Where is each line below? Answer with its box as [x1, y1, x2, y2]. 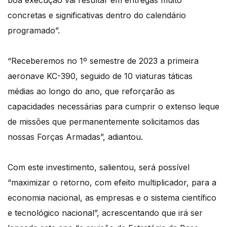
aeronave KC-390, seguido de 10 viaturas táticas [8, 71, 193, 82]
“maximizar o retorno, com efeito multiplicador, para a [8, 177, 216, 188]
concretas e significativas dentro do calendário [8, 10, 186, 21]
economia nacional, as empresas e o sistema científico [8, 193, 216, 203]
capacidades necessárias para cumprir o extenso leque [8, 101, 219, 112]
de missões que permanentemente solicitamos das [8, 117, 200, 127]
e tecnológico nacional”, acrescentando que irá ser [8, 208, 203, 218]
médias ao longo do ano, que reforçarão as [8, 86, 175, 97]
